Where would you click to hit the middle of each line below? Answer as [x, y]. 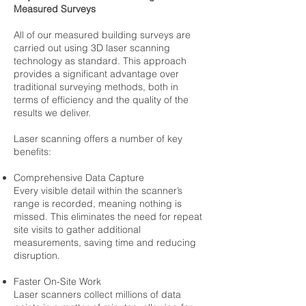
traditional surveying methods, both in [96, 87]
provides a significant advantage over [96, 74]
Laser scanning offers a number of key [98, 139]
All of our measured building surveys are [102, 35]
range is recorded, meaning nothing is [98, 204]
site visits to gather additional [77, 229]
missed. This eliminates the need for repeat [108, 217]
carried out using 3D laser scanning [92, 48]
